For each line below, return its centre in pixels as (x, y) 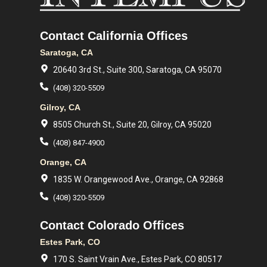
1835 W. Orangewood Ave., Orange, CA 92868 (138, 179)
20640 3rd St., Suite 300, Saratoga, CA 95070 (137, 70)
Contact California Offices (114, 36)
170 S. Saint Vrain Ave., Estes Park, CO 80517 (137, 259)
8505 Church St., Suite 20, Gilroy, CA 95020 (132, 125)
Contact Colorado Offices (112, 225)
